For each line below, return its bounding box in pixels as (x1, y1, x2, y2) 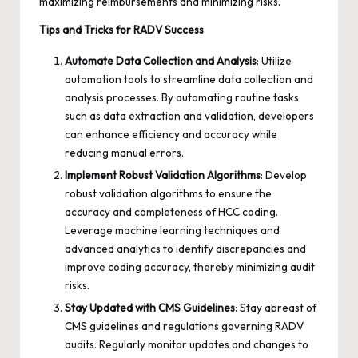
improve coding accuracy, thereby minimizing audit (65, 259, 315, 274)
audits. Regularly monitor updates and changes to (65, 336, 308, 352)
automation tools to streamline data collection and (65, 71, 313, 86)
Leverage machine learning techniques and (65, 222, 280, 237)
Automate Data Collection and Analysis (65, 53, 257, 68)
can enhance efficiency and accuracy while (65, 126, 277, 141)
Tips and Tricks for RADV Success (39, 22, 204, 37)
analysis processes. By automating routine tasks (65, 89, 299, 105)
